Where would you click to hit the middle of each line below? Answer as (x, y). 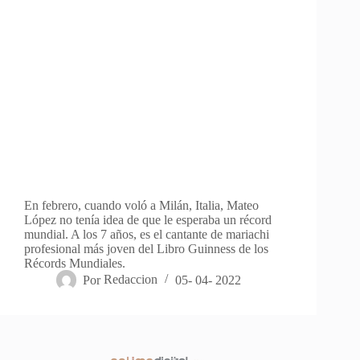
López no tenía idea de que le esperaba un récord (148, 220)
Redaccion (131, 280)
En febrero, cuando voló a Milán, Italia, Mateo (141, 206)
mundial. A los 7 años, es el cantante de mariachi (147, 235)
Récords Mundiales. (75, 264)
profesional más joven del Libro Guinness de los (146, 249)
